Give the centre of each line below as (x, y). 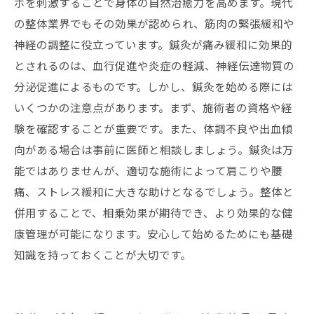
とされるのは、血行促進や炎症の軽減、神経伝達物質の (154, 65)
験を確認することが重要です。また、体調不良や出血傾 (153, 128)
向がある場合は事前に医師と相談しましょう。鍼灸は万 (154, 149)
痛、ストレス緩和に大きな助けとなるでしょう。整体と (154, 191)
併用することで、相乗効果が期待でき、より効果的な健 (153, 212)
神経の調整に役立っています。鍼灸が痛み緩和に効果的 (153, 44)
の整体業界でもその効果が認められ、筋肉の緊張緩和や (154, 23)
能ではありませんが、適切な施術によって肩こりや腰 (148, 170)
